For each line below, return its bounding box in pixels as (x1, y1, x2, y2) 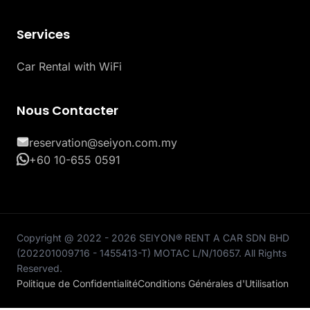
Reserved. (17, 262, 62, 274)
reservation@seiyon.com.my (29, 135, 177, 149)
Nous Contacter (17, 101, 118, 119)
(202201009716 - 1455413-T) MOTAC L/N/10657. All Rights (17, 246, 286, 259)
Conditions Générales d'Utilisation (138, 277, 289, 289)
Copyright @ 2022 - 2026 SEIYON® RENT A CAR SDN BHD (17, 231, 289, 244)
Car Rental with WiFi (17, 59, 122, 73)
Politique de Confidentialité (17, 277, 138, 289)
